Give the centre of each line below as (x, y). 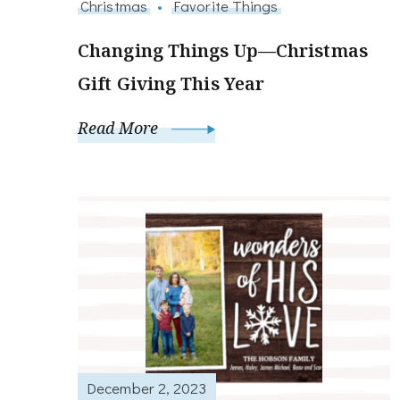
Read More (120, 127)
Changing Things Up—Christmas (223, 50)
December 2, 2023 (147, 388)
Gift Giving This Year (171, 83)
